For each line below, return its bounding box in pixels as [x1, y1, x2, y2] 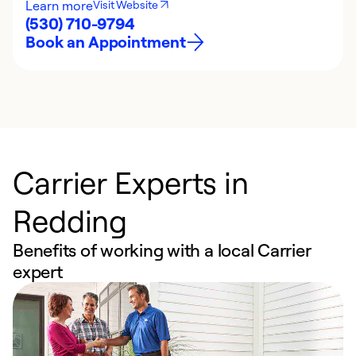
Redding [13, 201, 128, 239]
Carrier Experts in [13, 163, 250, 201]
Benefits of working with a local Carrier [13, 239, 311, 261]
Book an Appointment [25, 32, 187, 52]
